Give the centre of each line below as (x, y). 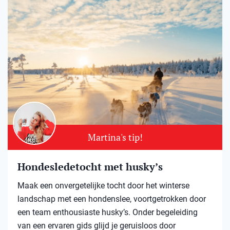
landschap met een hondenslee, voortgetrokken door (112, 199)
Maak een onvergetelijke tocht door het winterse (103, 186)
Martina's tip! (115, 137)
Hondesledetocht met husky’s (90, 167)
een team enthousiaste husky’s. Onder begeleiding (108, 213)
